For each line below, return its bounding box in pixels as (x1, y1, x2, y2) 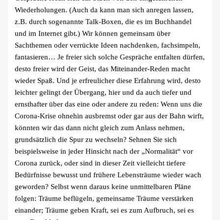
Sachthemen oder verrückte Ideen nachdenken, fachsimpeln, (15, 41, 201, 49)
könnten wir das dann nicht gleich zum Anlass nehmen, (15, 123, 185, 132)
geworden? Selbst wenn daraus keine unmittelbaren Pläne (15, 182, 192, 191)
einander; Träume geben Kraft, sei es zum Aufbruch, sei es (15, 206, 194, 214)
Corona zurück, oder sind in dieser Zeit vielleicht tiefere (15, 159, 186, 167)
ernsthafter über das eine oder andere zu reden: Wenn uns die (15, 100, 203, 108)
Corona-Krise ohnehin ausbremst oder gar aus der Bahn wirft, (15, 111, 204, 120)
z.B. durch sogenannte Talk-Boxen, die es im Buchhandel (15, 17, 192, 26)
